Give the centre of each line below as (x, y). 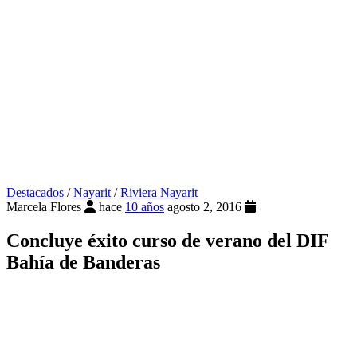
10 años (145, 207)
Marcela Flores (44, 207)
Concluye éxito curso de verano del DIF (167, 241)
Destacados (35, 193)
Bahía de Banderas (83, 263)
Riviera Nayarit (159, 193)
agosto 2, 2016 (206, 207)
